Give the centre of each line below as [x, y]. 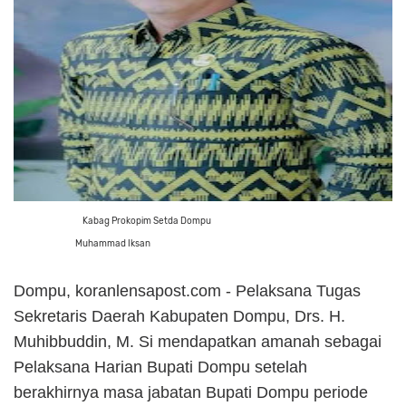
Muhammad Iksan [82, 244]
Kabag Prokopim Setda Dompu [148, 221]
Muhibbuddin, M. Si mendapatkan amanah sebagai [198, 342]
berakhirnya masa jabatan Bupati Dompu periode [191, 392]
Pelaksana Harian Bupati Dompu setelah [160, 367]
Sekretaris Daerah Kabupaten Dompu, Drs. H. [179, 316]
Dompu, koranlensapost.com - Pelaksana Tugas [187, 291]
